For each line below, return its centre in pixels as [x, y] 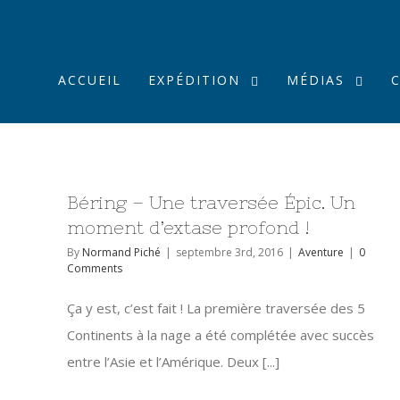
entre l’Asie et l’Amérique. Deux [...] [173, 362]
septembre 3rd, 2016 [229, 252]
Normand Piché [121, 252]
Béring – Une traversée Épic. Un [211, 202]
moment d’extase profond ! [188, 227]
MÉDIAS [316, 80]
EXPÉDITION [194, 80]
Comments [95, 268]
